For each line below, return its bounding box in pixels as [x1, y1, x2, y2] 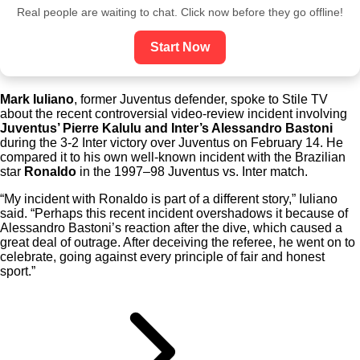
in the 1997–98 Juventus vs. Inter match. [76, 165, 308, 179]
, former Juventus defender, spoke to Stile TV [74, 92, 328, 107]
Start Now [150, 40, 210, 55]
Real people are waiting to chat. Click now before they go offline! [17, 6, 343, 19]
